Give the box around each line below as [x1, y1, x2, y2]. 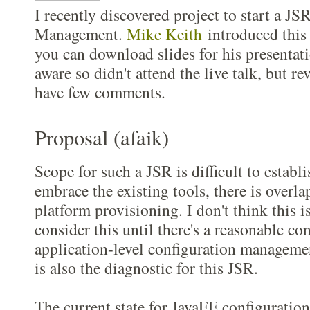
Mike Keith [127, 23, 202, 45]
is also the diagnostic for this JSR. [35, 257, 258, 279]
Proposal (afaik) [35, 123, 169, 152]
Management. [35, 23, 127, 45]
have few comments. [35, 81, 165, 103]
